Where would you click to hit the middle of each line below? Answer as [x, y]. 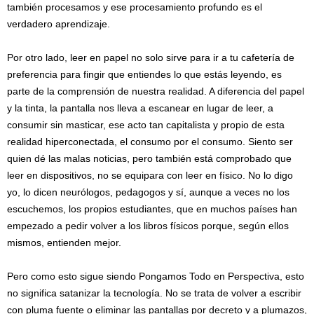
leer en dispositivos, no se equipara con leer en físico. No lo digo [150, 175]
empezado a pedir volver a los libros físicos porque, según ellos [148, 226]
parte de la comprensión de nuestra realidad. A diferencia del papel [156, 91]
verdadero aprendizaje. [59, 24]
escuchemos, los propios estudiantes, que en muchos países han [152, 209]
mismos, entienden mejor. [64, 243]
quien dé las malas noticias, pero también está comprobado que [149, 158]
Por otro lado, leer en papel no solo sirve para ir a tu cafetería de [151, 57]
